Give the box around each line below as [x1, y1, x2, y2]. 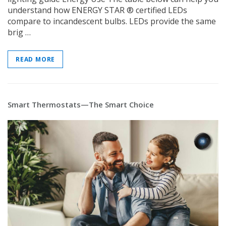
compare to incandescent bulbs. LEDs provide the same [8, 16, 216, 27]
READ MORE [16, 55, 55, 64]
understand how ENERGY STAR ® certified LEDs [8, 5, 187, 16]
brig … [8, 27, 31, 38]
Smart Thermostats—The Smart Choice [8, 99, 154, 110]
